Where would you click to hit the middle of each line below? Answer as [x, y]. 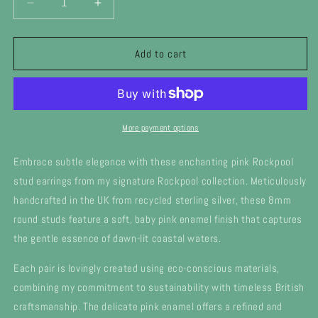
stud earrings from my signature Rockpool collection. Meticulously [160, 181]
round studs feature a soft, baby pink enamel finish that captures [158, 219]
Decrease [56, 9]
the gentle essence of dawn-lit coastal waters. [117, 238]
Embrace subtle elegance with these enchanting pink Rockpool [154, 161]
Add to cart [160, 53]
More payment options [160, 128]
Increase [121, 9]
